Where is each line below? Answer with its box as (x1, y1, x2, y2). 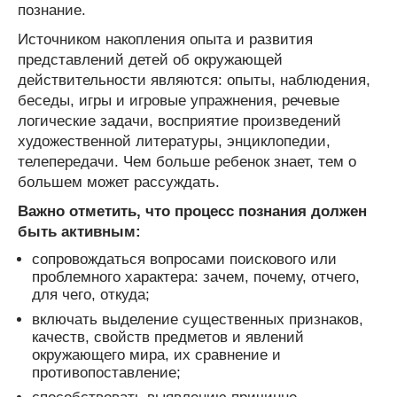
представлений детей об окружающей (18, 51, 283, 68)
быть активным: (18, 222, 141, 240)
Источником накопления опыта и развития (18, 30, 313, 48)
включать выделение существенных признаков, (32, 310, 363, 328)
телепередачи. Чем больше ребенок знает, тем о (18, 152, 356, 170)
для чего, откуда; (32, 285, 150, 303)
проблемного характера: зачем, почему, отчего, (32, 268, 360, 285)
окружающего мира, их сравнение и (32, 346, 281, 363)
